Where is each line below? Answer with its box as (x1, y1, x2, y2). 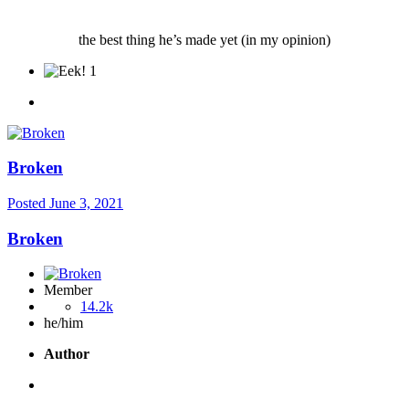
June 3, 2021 (49, 195, 123, 212)
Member (44, 282, 92, 299)
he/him (44, 315, 83, 331)
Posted (7, 195, 49, 212)
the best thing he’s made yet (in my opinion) (79, 31, 330, 47)
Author (44, 346, 89, 362)
